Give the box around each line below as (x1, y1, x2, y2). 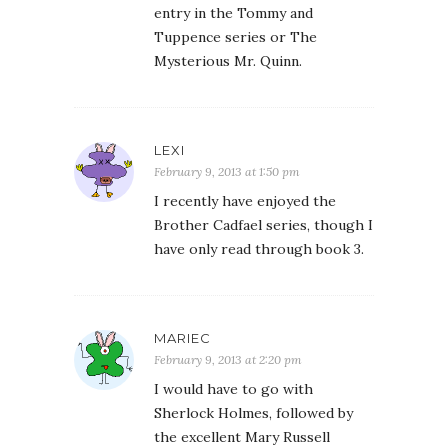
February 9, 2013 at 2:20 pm (154, 352, 302, 367)
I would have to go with (154, 380, 313, 398)
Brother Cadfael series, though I (154, 216, 373, 234)
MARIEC (154, 330, 211, 346)
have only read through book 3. (154, 240, 364, 258)
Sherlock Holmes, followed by (154, 404, 353, 422)
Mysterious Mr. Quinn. (154, 52, 302, 70)
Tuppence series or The (154, 28, 317, 46)
